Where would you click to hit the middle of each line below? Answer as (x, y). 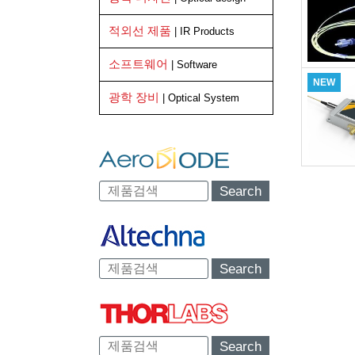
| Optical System (201, 98)
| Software (194, 65)
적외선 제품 (141, 31)
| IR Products (204, 31)
